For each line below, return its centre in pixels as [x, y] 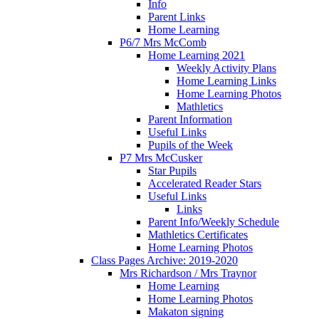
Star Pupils [172, 170]
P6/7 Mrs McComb [163, 42]
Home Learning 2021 [197, 55]
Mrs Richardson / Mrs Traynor [188, 273]
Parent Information [190, 119]
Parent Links [177, 16]
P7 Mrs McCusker [161, 157]
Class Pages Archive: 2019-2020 [164, 260]
